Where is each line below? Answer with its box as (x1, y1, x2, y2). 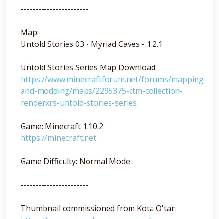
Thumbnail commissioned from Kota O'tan (21, 203, 176, 214)
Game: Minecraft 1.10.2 (21, 121, 103, 131)
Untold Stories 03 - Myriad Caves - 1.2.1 (21, 39, 163, 49)
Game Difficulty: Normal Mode (21, 156, 130, 167)
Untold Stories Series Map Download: (21, 62, 157, 73)
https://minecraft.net (21, 132, 96, 143)
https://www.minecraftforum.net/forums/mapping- (21, 74, 207, 85)
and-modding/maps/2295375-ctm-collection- (21, 86, 183, 96)
